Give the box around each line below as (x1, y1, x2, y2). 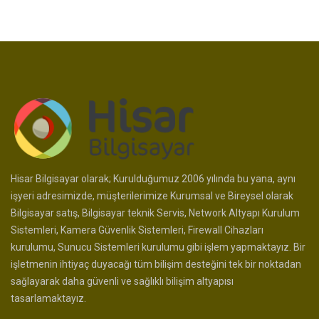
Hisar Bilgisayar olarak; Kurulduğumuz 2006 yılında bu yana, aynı (11, 173, 296, 185)
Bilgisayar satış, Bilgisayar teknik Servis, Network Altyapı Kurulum (11, 207, 300, 219)
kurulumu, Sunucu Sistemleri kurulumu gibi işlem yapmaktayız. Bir (11, 241, 305, 253)
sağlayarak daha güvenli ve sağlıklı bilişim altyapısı (11, 276, 234, 288)
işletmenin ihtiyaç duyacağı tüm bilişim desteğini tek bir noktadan (11, 258, 301, 271)
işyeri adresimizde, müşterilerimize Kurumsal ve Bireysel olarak (11, 190, 293, 202)
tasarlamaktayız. (11, 293, 86, 305)
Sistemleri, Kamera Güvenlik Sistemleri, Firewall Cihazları (11, 224, 263, 236)
